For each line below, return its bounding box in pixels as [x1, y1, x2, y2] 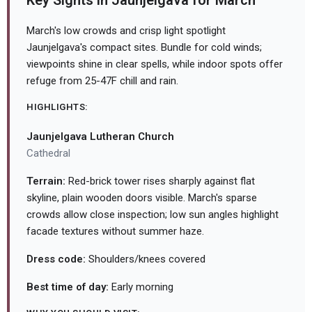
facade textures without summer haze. [26, 225, 204, 238]
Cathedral [26, 147, 70, 160]
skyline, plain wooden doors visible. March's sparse [26, 192, 257, 205]
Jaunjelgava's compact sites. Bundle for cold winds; [26, 41, 262, 54]
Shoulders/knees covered [86, 253, 205, 266]
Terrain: [26, 175, 65, 188]
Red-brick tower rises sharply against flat [65, 175, 255, 188]
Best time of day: [26, 281, 109, 294]
